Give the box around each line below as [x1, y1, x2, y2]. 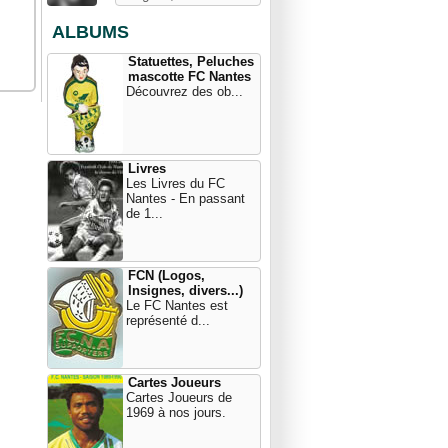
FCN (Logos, [128, 268, 205, 283]
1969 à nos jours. [126, 405, 226, 420]
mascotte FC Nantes [128, 69, 251, 84]
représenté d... [126, 313, 210, 328]
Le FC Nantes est [126, 298, 228, 313]
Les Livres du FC [126, 176, 225, 191]
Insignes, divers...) [128, 283, 243, 298]
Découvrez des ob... [126, 84, 243, 99]
